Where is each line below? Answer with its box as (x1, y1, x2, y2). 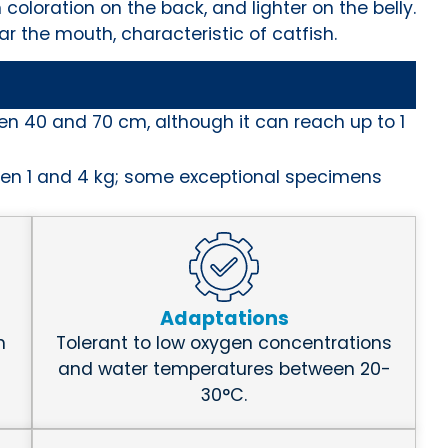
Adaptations (159, 305, 289, 333)
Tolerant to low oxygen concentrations (56, 331, 392, 356)
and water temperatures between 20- (57, 357, 391, 382)
